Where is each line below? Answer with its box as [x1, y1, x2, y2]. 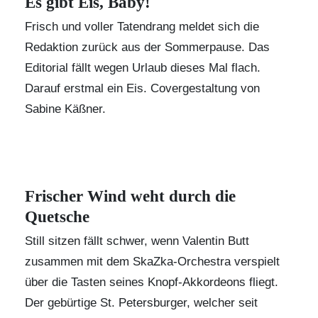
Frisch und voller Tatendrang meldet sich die [25, 20, 259, 34]
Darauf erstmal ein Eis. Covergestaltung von [25, 82, 260, 96]
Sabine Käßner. [25, 102, 106, 116]
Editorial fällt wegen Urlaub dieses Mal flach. [25, 61, 261, 75]
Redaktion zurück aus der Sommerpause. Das [25, 40, 270, 55]
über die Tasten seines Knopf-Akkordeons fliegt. [25, 275, 278, 290]
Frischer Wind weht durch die [25, 187, 236, 206]
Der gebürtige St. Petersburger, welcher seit [25, 296, 258, 310]
